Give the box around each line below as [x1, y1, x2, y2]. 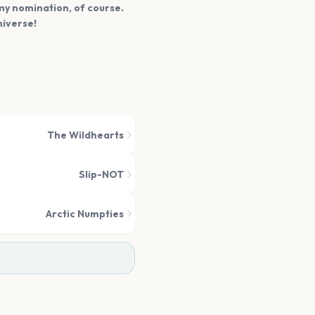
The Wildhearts [47, 129, 124, 141]
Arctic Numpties [46, 207, 124, 220]
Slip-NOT [79, 168, 124, 181]
